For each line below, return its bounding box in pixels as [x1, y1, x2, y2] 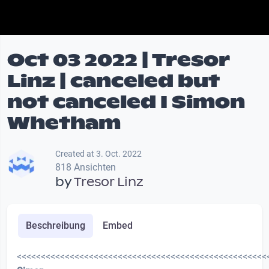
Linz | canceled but [7, 70, 220, 92]
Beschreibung [25, 220, 85, 232]
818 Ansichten [55, 162, 116, 174]
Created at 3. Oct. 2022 [55, 149, 142, 159]
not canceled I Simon [7, 91, 245, 113]
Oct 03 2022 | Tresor [7, 49, 229, 71]
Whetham [7, 112, 121, 134]
